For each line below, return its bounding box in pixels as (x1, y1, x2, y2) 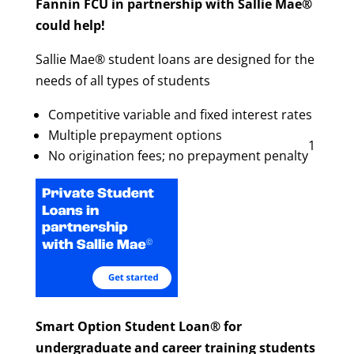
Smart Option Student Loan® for (35, 318, 242, 336)
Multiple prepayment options (47, 126, 222, 145)
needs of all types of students (35, 72, 210, 90)
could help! (35, 17, 105, 35)
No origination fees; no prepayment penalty (47, 147, 308, 165)
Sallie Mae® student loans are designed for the (35, 51, 314, 69)
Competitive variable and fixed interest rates (47, 106, 312, 124)
